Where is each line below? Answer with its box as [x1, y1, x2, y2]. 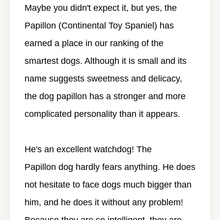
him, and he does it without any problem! [25, 197, 183, 207]
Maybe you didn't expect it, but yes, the [25, 2, 177, 13]
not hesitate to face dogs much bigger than [25, 179, 192, 190]
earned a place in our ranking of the [25, 38, 164, 48]
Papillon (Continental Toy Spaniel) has [25, 20, 174, 30]
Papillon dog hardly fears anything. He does [25, 162, 195, 172]
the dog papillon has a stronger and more [25, 91, 186, 101]
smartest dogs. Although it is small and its [25, 55, 187, 66]
